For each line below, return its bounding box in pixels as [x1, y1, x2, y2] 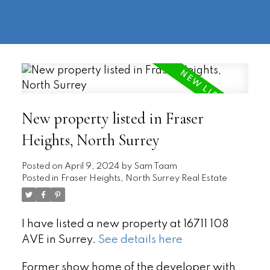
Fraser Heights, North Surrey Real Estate [60, 174, 227, 183]
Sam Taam [133, 162, 177, 171]
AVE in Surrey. [21, 234, 98, 245]
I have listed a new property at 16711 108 [21, 218, 228, 230]
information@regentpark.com [21, 18, 133, 26]
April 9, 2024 [64, 162, 119, 171]
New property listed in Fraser [21, 108, 204, 128]
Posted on [21, 162, 64, 171]
